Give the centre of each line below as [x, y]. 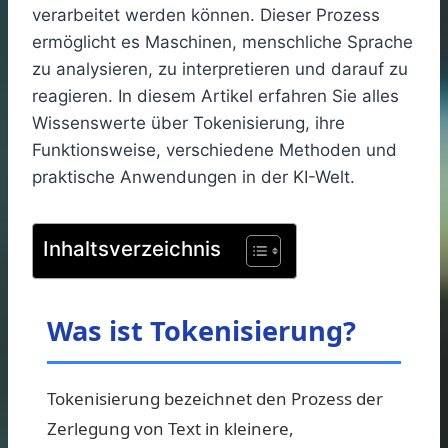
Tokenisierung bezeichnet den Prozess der [215, 398]
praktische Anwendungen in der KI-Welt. [193, 176]
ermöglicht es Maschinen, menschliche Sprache [222, 41]
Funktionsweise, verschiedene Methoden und [214, 149]
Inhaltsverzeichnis [132, 248]
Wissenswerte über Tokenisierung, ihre [188, 122]
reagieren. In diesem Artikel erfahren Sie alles [215, 95]
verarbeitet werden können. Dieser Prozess [206, 14]
